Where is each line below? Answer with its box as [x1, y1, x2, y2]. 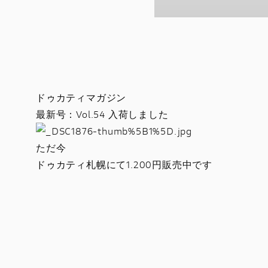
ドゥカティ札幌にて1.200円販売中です [36, 158, 212, 170]
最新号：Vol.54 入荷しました [36, 108, 169, 120]
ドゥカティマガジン [36, 91, 127, 103]
